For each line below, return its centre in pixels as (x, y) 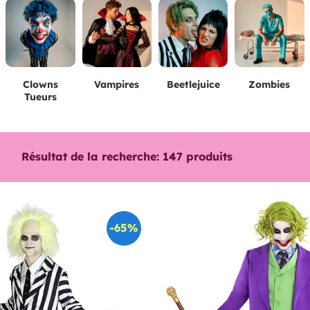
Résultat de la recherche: (90, 156)
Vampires (117, 84)
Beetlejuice (193, 84)
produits (207, 156)
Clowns (40, 84)
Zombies (270, 84)
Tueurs (40, 97)
